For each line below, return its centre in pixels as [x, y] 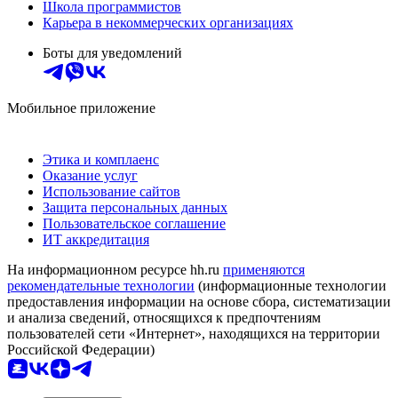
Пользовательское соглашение [134, 224]
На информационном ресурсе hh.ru [115, 270]
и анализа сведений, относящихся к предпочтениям [164, 318]
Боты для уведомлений [112, 53]
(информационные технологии [291, 286]
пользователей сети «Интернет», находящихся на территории [194, 334]
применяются [264, 270]
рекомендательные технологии [101, 286]
